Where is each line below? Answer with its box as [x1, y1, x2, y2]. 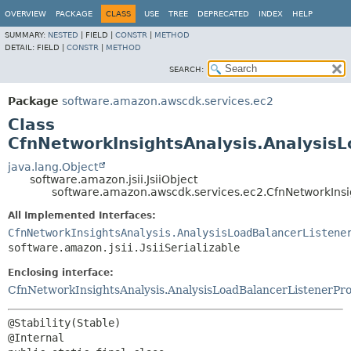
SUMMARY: [5, 31, 48, 39]
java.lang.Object [8, 161, 98, 173]
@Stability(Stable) [8, 317, 121, 329]
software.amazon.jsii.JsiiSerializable [8, 241, 240, 254]
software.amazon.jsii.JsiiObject [30, 173, 197, 186]
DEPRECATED [197, 9, 249, 18]
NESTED [48, 31, 78, 39]
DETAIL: [5, 43, 37, 52]
